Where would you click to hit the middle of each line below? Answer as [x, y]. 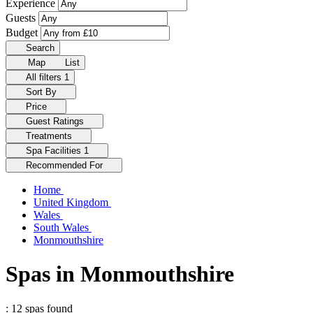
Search [40, 48]
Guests [22, 18]
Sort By [42, 92]
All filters [45, 77]
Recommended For [65, 165]
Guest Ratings [56, 121]
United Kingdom [72, 202]
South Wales [63, 227]
